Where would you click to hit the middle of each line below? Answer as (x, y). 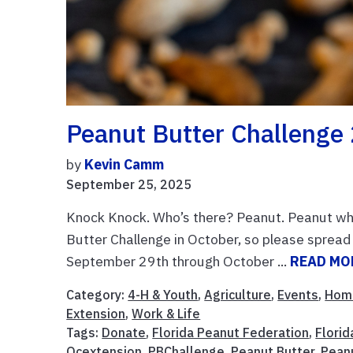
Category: (97, 294)
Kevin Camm (124, 164)
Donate (124, 332)
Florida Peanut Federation (231, 332)
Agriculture (238, 294)
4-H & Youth (163, 294)
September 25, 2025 (129, 184)
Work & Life (166, 313)
